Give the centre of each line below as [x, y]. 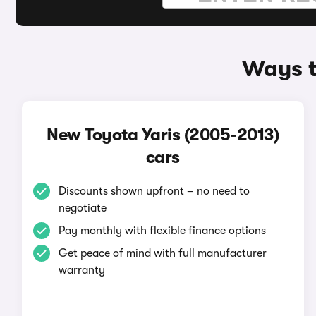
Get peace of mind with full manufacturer [162, 253]
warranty [81, 270]
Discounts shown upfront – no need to [154, 191]
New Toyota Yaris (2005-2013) [163, 135]
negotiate [82, 208]
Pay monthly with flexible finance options [162, 231]
